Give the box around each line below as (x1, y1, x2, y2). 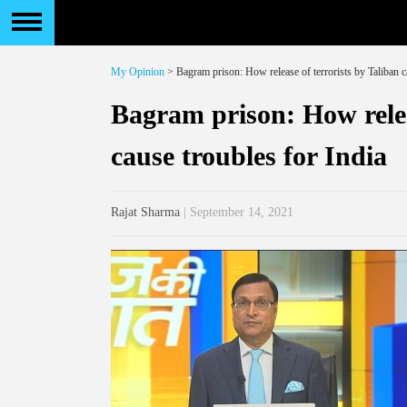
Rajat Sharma (111, 205, 180, 219)
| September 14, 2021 (180, 205, 293, 219)
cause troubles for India (111, 141, 387, 171)
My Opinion (111, 65, 164, 78)
